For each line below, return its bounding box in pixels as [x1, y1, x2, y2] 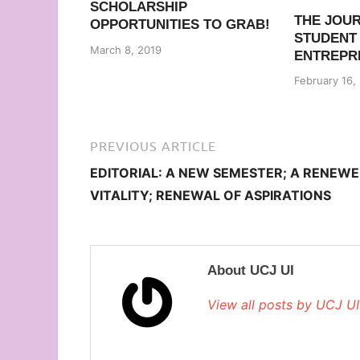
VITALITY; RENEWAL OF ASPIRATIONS [90, 187, 331, 204]
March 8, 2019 [90, 43, 162, 56]
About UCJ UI [207, 263, 294, 279]
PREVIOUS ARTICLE [90, 139, 216, 154]
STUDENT [293, 30, 357, 46]
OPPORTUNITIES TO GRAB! [90, 17, 270, 33]
